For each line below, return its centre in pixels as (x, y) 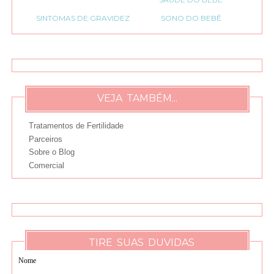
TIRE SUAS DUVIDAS (137, 242)
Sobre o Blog (51, 152)
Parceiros (45, 139)
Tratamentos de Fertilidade (76, 126)
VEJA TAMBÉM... (137, 98)
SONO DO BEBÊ (191, 18)
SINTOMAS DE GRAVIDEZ (83, 18)
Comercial (46, 165)
